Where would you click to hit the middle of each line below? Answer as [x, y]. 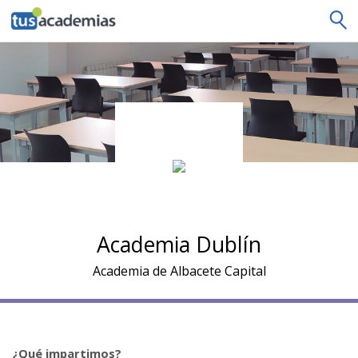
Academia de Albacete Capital [179, 271]
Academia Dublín [179, 245]
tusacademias [64, 15]
